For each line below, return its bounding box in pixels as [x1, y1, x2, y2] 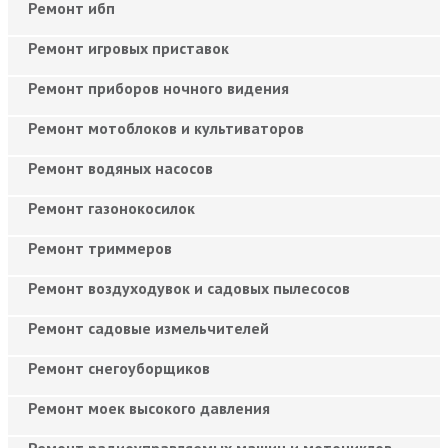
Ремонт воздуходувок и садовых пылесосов [28, 277, 350, 298]
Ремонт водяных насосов [28, 157, 213, 178]
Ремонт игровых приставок [28, 37, 229, 58]
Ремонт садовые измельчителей [28, 317, 269, 338]
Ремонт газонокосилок [28, 197, 195, 218]
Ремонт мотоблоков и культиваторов [28, 117, 304, 138]
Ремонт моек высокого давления [28, 397, 270, 418]
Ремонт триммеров [28, 237, 172, 258]
